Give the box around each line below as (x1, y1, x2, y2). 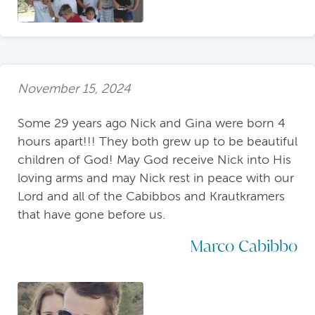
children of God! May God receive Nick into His (18, 152, 291, 167)
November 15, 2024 (18, 82, 131, 96)
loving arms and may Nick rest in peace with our (18, 170, 294, 185)
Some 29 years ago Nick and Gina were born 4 (18, 115, 285, 130)
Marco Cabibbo (190, 234, 297, 256)
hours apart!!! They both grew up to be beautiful (18, 134, 297, 148)
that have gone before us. (18, 207, 165, 221)
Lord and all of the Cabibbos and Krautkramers (18, 188, 285, 203)
